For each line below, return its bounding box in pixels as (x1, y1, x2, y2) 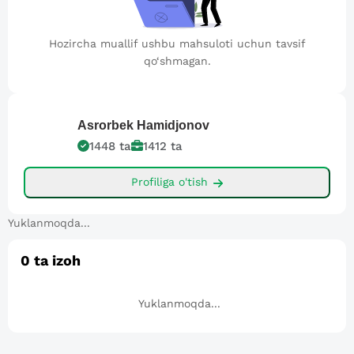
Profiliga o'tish (130, 175, 208, 189)
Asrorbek (77, 118, 134, 132)
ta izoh (30, 251, 81, 269)
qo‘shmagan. (143, 54, 211, 67)
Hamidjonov (137, 118, 209, 132)
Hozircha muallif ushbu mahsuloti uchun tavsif (48, 36, 306, 50)
